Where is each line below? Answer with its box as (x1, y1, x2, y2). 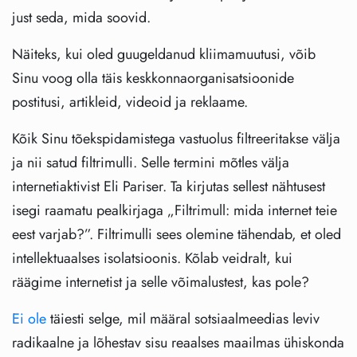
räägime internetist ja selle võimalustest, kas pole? (12, 271, 309, 292)
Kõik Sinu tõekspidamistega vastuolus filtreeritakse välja (12, 127, 340, 149)
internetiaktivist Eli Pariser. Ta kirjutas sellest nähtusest (12, 175, 325, 197)
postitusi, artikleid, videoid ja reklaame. (12, 91, 248, 112)
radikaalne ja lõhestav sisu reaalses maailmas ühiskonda (12, 331, 344, 353)
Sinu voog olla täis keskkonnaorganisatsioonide (12, 67, 294, 88)
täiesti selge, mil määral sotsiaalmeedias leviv (46, 308, 320, 329)
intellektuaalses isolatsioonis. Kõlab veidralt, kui (12, 247, 292, 269)
